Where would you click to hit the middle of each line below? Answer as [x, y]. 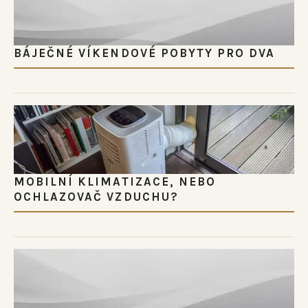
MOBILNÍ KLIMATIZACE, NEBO [115, 182]
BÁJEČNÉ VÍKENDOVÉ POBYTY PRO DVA [145, 53]
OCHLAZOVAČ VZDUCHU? [96, 197]
